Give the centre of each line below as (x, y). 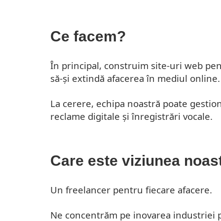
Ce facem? (88, 36)
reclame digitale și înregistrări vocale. (131, 116)
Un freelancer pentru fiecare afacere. (131, 189)
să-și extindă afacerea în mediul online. (135, 78)
